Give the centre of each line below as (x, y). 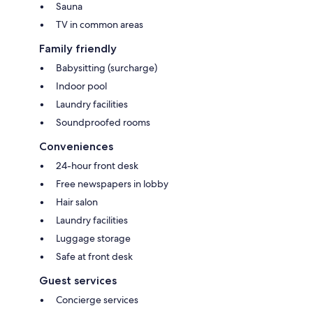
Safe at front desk (94, 257)
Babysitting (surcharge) (107, 68)
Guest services (78, 281)
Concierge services (97, 300)
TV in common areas (100, 25)
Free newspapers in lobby (112, 184)
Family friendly (78, 49)
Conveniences (76, 147)
